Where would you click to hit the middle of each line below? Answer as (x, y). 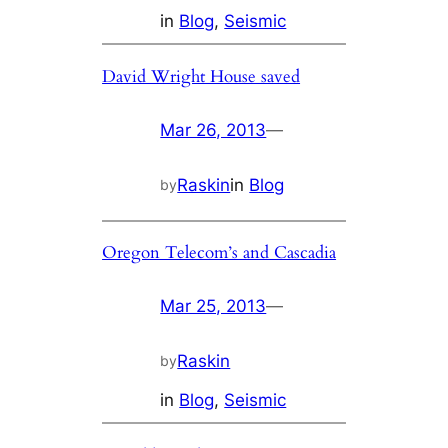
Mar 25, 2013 (213, 306)
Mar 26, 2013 (213, 130)
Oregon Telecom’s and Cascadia (219, 253)
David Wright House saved (201, 77)
